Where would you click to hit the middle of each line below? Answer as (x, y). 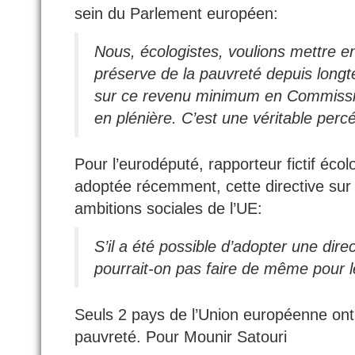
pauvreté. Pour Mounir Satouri (181, 336)
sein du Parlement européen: (176, 13)
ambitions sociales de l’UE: (168, 208)
